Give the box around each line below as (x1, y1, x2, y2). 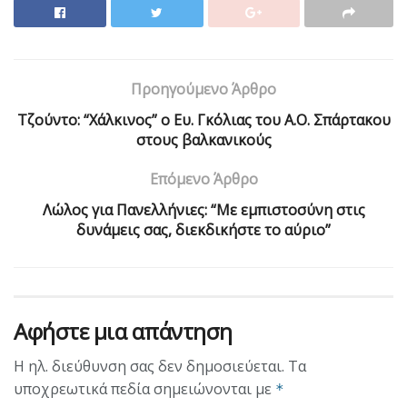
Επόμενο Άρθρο (149, 168, 258, 189)
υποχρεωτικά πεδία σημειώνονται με (14, 378, 275, 399)
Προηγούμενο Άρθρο (131, 78, 276, 99)
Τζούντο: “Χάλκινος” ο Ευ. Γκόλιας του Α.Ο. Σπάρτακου (16, 109, 391, 130)
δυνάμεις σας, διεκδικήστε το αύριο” (76, 219, 331, 240)
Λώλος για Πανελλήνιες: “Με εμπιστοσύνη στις (42, 199, 365, 220)
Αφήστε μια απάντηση (14, 315, 233, 346)
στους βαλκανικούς (135, 129, 272, 150)
